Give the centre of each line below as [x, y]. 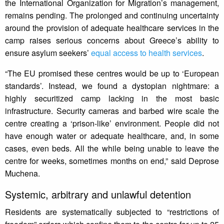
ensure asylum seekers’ [48, 53]
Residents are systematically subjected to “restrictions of [112, 212]
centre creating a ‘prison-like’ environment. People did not [112, 123]
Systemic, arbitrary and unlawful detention [98, 194]
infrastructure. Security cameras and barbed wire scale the [112, 111]
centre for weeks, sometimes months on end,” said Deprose [112, 161]
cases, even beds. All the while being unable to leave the [112, 148]
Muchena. [22, 173]
